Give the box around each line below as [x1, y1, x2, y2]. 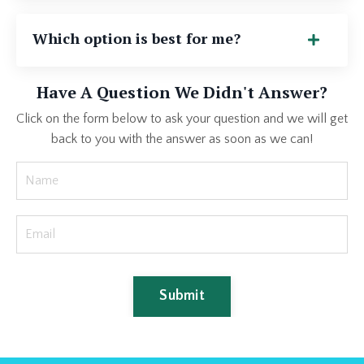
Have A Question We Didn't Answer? [37, 80, 327, 103]
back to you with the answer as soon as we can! [51, 131, 313, 146]
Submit [159, 288, 205, 305]
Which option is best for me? [32, 28, 240, 48]
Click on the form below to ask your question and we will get [16, 110, 348, 126]
